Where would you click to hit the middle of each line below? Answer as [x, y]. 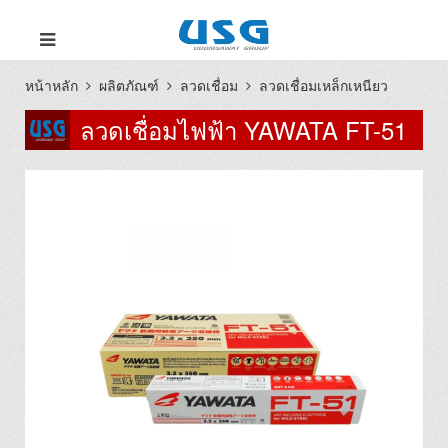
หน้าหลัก [51, 85]
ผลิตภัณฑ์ [129, 85]
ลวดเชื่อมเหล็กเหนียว [323, 85]
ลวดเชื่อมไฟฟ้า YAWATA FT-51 [243, 129]
